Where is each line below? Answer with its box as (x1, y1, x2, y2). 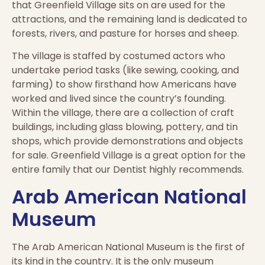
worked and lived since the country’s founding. (12, 92, 226, 106)
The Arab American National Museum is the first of (12, 240, 245, 254)
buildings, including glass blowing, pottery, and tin (12, 120, 238, 134)
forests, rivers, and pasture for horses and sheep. (12, 26, 239, 40)
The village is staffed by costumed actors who (12, 49, 225, 63)
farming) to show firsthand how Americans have (12, 77, 237, 92)
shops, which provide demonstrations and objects (12, 134, 243, 148)
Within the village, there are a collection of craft (12, 106, 234, 120)
